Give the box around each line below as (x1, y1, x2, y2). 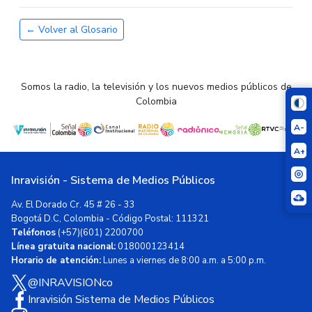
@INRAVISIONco (28, 275, 113, 290)
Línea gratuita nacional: (11, 240, 116, 253)
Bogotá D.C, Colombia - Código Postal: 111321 (11, 212, 209, 225)
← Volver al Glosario (26, 23, 118, 36)
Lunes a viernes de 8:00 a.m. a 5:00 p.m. (101, 254, 266, 267)
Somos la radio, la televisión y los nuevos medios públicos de (20, 80, 292, 93)
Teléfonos (11, 226, 56, 239)
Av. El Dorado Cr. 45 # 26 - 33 (11, 198, 135, 211)
